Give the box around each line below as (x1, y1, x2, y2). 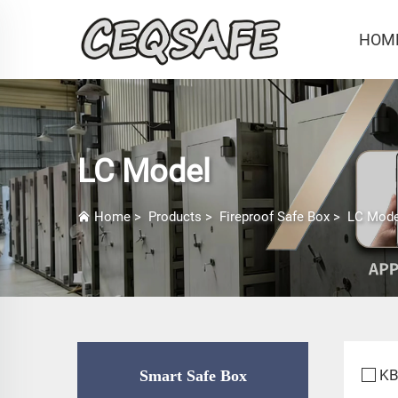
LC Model (77, 153, 211, 190)
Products (148, 209, 202, 225)
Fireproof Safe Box (219, 209, 330, 225)
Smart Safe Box (139, 367, 247, 386)
